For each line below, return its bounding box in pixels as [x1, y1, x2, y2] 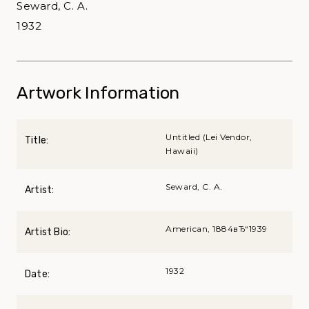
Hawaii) [166, 145, 199, 156]
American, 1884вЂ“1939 [166, 223, 268, 234]
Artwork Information [17, 82, 180, 103]
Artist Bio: [25, 226, 71, 238]
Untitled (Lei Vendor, [166, 131, 252, 142]
